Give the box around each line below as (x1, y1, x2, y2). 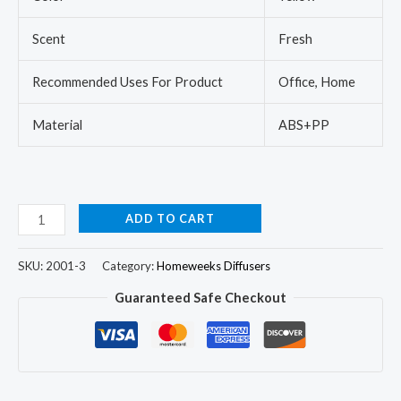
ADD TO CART (124, 210, 215, 226)
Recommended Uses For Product (31, 74, 223, 90)
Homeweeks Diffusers (157, 258, 270, 273)
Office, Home (277, 74, 355, 90)
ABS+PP (277, 117, 329, 133)
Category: (102, 258, 157, 273)
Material (31, 117, 82, 133)
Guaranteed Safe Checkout (115, 290, 286, 306)
